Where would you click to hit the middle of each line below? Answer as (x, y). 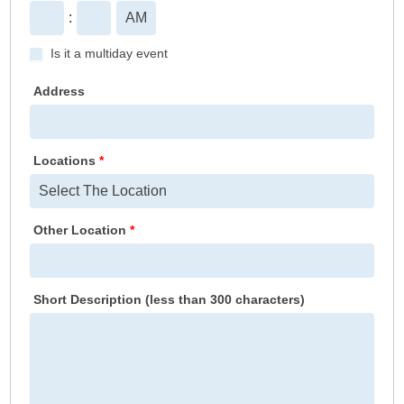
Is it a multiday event (108, 53)
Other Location (82, 230)
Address (60, 91)
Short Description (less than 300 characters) (170, 299)
